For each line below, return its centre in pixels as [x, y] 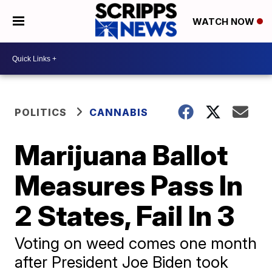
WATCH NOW [224, 22]
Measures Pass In [129, 185]
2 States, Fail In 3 [125, 216]
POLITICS [41, 112]
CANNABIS [119, 112]
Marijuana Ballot [121, 155]
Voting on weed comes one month [136, 243]
